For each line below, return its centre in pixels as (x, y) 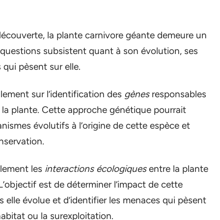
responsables (178, 94)
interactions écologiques (96, 169)
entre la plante (177, 169)
